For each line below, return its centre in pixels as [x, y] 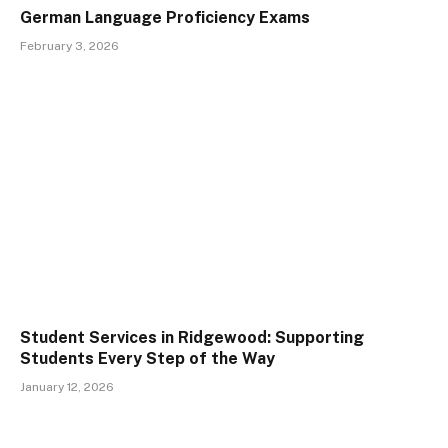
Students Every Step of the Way [147, 358]
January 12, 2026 [67, 386]
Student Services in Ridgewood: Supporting [192, 337]
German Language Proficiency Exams [165, 18]
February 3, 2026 [69, 46]
